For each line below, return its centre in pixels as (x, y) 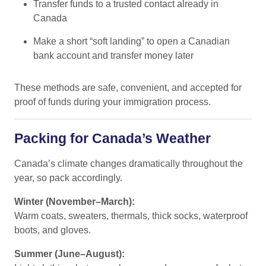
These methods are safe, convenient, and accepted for (128, 87)
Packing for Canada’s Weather (113, 138)
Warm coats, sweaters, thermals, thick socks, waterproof (131, 216)
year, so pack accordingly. (68, 178)
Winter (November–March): (75, 201)
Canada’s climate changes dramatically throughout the (129, 163)
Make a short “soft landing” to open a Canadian (132, 41)
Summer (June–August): (69, 254)
